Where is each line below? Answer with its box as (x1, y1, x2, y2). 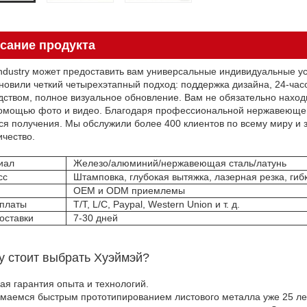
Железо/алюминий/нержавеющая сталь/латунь (73, 157, 286, 169)
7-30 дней (73, 212, 118, 223)
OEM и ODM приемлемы (73, 184, 185, 196)
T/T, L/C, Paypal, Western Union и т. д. (73, 198, 240, 210)
